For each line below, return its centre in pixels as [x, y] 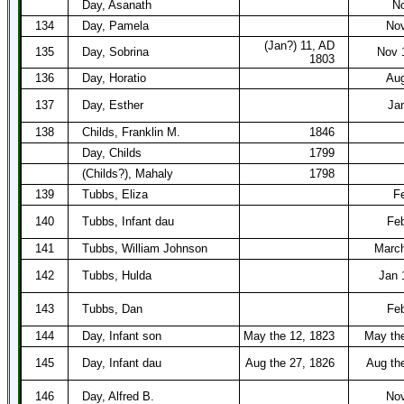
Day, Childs [112, 153]
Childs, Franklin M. [131, 132]
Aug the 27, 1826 [290, 363]
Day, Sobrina [115, 52]
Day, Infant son [122, 336]
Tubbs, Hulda [117, 275]
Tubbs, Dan [112, 309]
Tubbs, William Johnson [145, 248]
